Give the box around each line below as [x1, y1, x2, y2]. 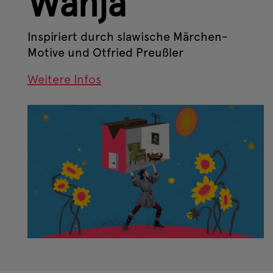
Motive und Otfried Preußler [27, 45, 183, 60]
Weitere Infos [27, 72, 101, 87]
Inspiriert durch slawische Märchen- [27, 29, 228, 44]
